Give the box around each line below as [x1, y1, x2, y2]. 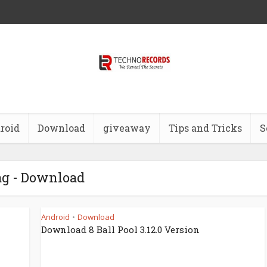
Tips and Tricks [168, 122, 242, 134]
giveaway [103, 122, 151, 134]
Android [41, 212, 70, 222]
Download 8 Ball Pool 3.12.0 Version [41, 223, 200, 235]
